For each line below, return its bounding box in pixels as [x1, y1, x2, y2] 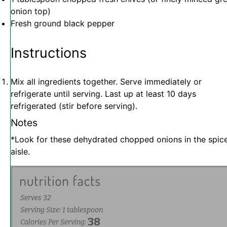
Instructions [11, 45, 87, 62]
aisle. [11, 146, 30, 157]
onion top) [11, 6, 51, 17]
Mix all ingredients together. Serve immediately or [11, 76, 202, 87]
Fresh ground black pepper [11, 18, 115, 29]
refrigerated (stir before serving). [11, 100, 137, 111]
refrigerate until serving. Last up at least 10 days [11, 88, 196, 99]
